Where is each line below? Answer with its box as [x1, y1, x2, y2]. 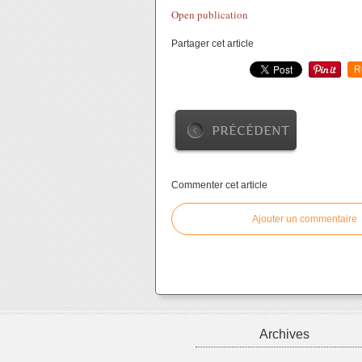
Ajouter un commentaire [252, 213, 357, 225]
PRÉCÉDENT [212, 123, 289, 138]
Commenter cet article [171, 179, 267, 191]
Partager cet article [171, 38, 254, 49]
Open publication [171, 7, 248, 22]
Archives [259, 327, 309, 341]
